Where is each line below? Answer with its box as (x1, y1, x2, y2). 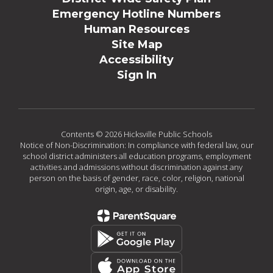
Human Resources (83, 23, 190, 36)
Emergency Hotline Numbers (52, 7, 221, 21)
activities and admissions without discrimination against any (30, 161, 243, 172)
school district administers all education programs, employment (22, 151, 251, 161)
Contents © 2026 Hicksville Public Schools (61, 129, 212, 140)
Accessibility (99, 53, 174, 66)
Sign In (116, 68, 157, 82)
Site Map (111, 38, 162, 51)
